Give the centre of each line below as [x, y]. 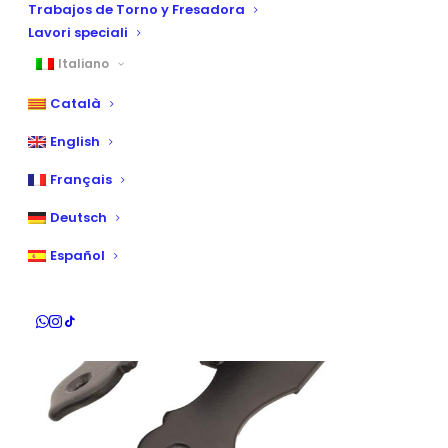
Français [80, 179]
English [74, 141]
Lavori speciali [78, 32]
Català [75, 103]
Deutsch [78, 217]
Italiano [83, 63]
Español [77, 255]
